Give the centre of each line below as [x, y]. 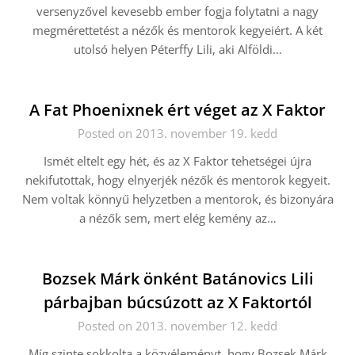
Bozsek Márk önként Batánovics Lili [177, 279]
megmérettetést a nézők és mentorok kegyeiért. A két [177, 30]
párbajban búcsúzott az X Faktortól [177, 302]
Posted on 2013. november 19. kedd [177, 133]
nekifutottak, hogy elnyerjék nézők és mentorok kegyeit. [177, 180]
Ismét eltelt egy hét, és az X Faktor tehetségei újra [177, 161]
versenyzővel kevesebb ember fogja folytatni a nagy [177, 11]
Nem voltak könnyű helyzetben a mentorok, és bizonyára [177, 199]
